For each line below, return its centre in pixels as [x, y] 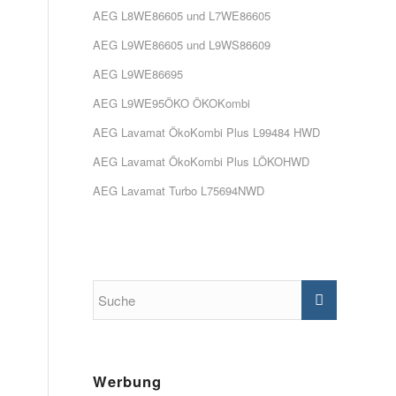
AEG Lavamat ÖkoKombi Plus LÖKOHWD [202, 161]
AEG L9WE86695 [138, 74]
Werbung [128, 381]
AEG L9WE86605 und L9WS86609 [182, 45]
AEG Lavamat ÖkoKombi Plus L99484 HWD [207, 132]
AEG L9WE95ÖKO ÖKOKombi [172, 103]
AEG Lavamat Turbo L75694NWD [179, 190]
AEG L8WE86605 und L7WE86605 [182, 15]
